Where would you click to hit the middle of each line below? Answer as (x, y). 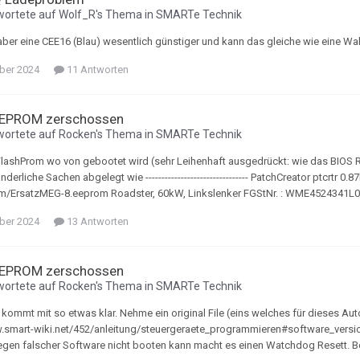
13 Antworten (96, 222)
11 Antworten (96, 70)
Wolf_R (77, 15)
